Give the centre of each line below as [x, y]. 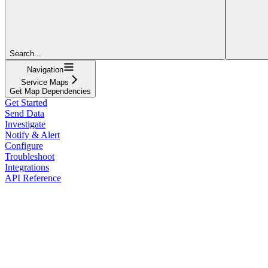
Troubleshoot [30, 156]
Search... [25, 53]
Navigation [45, 69]
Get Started [26, 102]
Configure [24, 145]
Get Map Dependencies [50, 91]
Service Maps [45, 82]
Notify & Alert [32, 135]
